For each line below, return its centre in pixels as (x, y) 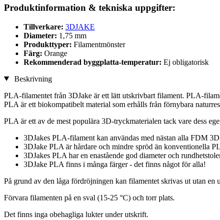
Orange (56, 53)
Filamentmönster (99, 44)
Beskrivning (32, 79)
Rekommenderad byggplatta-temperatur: (94, 62)
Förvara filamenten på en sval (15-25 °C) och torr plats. (89, 197)
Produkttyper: (49, 44)
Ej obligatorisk (186, 62)
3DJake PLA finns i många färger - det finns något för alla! (115, 164)
